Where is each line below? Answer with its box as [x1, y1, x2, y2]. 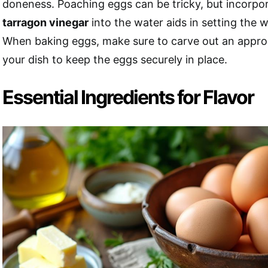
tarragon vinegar [2, 16, 89, 29]
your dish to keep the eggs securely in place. [2, 53, 227, 66]
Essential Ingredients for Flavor [2, 86, 254, 109]
